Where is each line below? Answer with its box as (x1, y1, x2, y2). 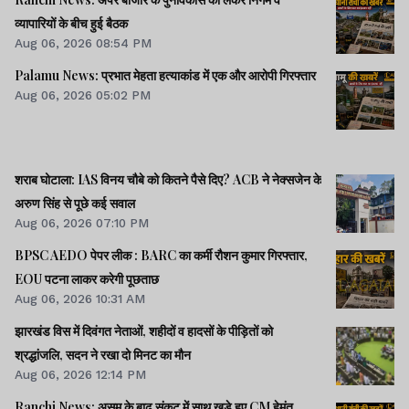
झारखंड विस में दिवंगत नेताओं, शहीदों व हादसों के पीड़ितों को (15, 322, 273, 340)
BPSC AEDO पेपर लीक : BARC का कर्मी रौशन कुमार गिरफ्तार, (15, 246, 141, 264)
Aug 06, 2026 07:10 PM (15, 215, 149, 230)
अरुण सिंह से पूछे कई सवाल (15, 194, 135, 212)
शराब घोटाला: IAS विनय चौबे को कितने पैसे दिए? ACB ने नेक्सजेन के (15, 170, 322, 188)
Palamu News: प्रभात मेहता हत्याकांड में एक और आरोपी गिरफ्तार (15, 67, 316, 85)
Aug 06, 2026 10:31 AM (15, 290, 145, 306)
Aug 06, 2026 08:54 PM (15, 36, 152, 51)
